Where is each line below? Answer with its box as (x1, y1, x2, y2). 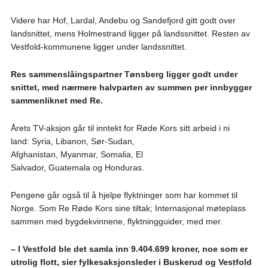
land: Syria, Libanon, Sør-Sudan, (10, 136, 135, 146)
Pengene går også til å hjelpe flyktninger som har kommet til (10, 190, 237, 200)
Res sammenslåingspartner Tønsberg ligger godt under (10, 69, 237, 79)
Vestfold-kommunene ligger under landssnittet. (10, 41, 187, 51)
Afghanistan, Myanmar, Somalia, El (10, 149, 143, 159)
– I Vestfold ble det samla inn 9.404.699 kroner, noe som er (10, 243, 248, 254)
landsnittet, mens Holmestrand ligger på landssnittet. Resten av (10, 28, 250, 38)
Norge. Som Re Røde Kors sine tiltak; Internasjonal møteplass (10, 203, 246, 213)
